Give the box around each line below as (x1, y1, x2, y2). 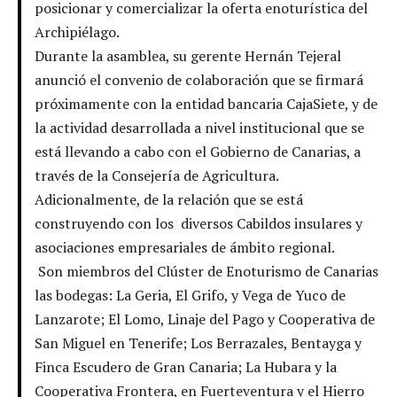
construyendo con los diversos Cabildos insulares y (35, 213, 362, 233)
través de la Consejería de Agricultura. (35, 165, 278, 185)
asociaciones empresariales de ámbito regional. (35, 237, 335, 257)
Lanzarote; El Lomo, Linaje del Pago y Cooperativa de (35, 308, 375, 329)
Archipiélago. (35, 21, 122, 42)
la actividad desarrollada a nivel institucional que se (35, 117, 364, 137)
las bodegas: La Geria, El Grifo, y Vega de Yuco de (35, 284, 346, 305)
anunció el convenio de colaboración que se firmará (35, 69, 363, 90)
